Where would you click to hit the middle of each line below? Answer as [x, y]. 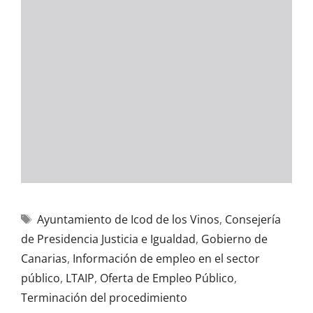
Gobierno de [234, 239]
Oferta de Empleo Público [167, 278]
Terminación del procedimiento [104, 298]
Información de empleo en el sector [166, 259]
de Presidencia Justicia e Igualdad [108, 239]
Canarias [44, 259]
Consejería [253, 219]
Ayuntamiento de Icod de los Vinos [128, 219]
